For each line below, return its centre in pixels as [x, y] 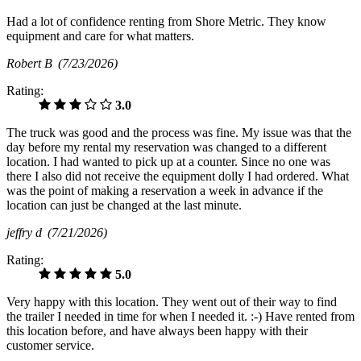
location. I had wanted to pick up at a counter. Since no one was [168, 161]
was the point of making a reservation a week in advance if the [165, 190]
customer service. [50, 345]
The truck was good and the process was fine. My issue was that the [179, 132]
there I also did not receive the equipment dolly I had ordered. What [178, 176]
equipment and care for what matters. [100, 35]
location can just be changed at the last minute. [124, 205]
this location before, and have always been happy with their [157, 330]
